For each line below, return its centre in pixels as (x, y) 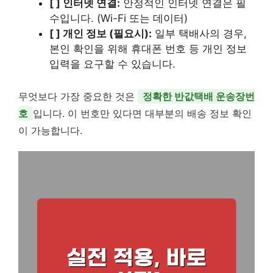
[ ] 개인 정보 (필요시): (101, 34)
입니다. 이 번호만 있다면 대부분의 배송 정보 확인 (142, 113)
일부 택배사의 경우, (199, 34)
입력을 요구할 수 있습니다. (112, 64)
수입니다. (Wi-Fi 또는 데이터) (119, 18)
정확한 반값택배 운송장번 (199, 96)
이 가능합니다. (50, 130)
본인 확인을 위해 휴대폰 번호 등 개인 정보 (148, 49)
